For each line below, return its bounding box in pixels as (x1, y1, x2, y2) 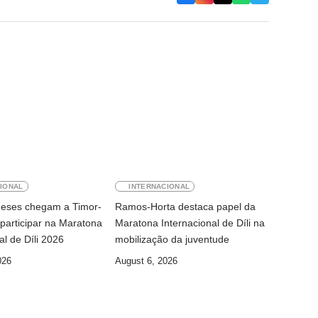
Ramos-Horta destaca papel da (115, 201, 256, 213)
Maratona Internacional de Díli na (115, 217, 265, 229)
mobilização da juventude (115, 234, 230, 246)
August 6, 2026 (115, 256, 178, 267)
